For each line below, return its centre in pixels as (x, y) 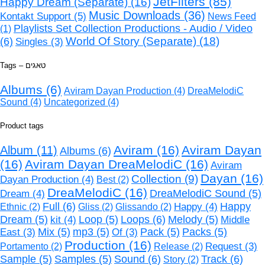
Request (224, 246)
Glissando (137, 206)
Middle (235, 219)
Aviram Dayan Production (118, 91)
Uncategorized (75, 102)
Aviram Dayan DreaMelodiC (104, 164)
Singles (32, 42)
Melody (185, 219)
